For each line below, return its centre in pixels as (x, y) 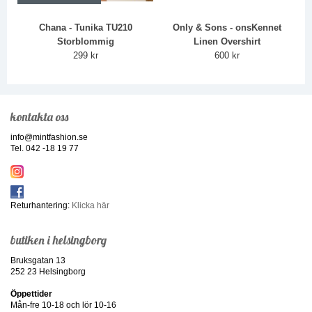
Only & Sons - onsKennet (227, 27)
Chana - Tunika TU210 (85, 27)
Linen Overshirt (227, 41)
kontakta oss (39, 117)
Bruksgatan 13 (38, 261)
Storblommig (85, 41)
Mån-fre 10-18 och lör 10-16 (63, 305)
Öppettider (31, 294)
